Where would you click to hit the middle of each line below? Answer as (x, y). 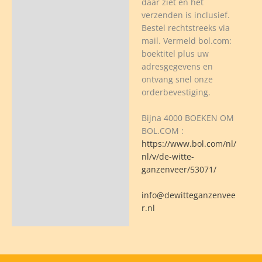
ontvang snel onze (177, 79)
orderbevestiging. (176, 92)
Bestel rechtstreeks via (185, 27)
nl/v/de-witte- (168, 156)
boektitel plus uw (175, 53)
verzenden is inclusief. (185, 15)
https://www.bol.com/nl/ (189, 143)
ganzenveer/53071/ (179, 169)
